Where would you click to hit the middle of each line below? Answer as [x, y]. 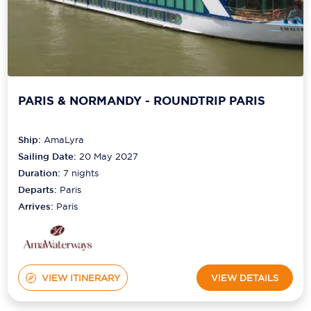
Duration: [41, 174]
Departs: [39, 190]
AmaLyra [64, 140]
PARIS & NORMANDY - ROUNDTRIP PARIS [142, 100]
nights [84, 173]
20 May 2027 [109, 157]
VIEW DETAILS [244, 277]
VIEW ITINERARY [81, 277]
